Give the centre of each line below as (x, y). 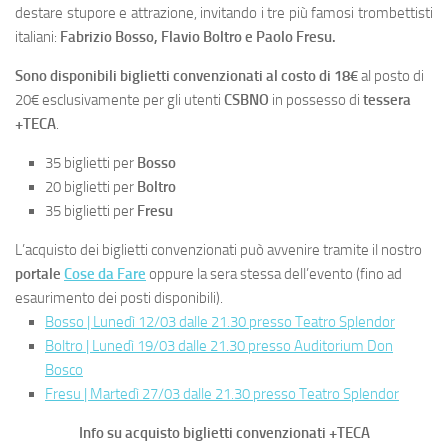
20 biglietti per (91, 187)
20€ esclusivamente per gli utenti (119, 100)
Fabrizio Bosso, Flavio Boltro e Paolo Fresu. (198, 37)
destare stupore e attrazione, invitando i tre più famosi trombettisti (224, 13)
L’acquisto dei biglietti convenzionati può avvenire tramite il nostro (218, 250)
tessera (387, 100)
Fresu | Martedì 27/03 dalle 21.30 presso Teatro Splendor (222, 394)
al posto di (391, 76)
